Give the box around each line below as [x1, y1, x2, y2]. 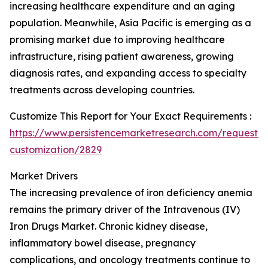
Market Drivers [10, 170, 78, 182]
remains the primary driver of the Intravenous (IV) [10, 203, 240, 215]
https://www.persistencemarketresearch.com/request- [10, 127, 262, 139]
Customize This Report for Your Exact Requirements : [10, 110, 251, 122]
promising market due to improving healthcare [10, 33, 225, 45]
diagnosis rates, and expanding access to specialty [10, 67, 246, 79]
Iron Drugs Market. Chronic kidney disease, [10, 220, 208, 232]
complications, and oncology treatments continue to [10, 254, 250, 266]
